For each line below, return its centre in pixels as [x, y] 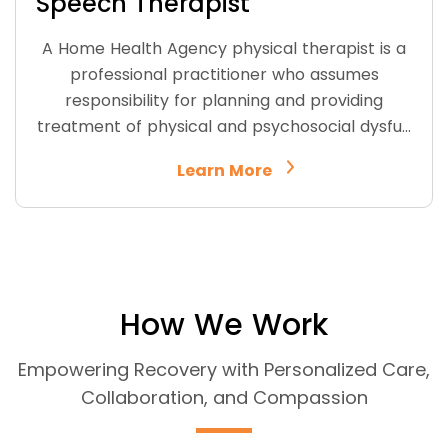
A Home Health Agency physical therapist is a [224, 48]
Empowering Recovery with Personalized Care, [224, 369]
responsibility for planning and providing [224, 100]
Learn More [224, 170]
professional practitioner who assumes [224, 74]
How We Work [224, 324]
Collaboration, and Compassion [224, 397]
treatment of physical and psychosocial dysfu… [224, 126]
